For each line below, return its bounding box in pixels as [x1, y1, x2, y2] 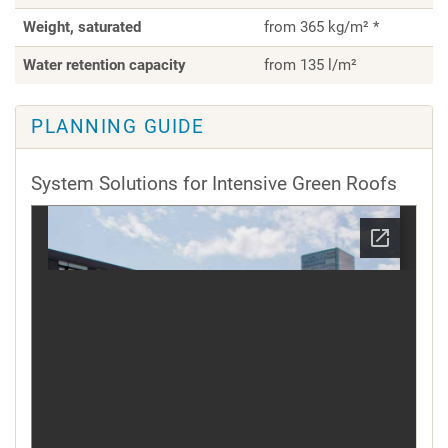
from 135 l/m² [264, 55, 357, 74]
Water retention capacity [23, 55, 186, 74]
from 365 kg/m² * [264, 17, 379, 36]
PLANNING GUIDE [31, 114, 205, 138]
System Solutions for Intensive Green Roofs [31, 172, 397, 196]
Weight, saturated [23, 17, 141, 36]
